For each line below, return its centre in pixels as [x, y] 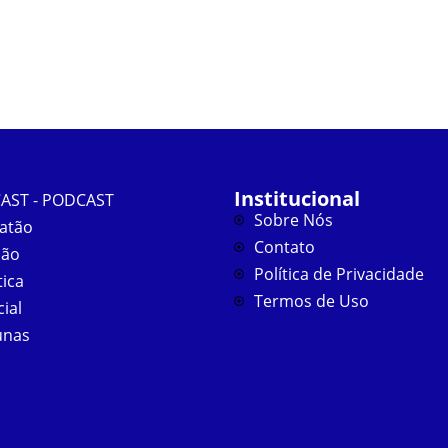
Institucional [297, 199]
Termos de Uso [311, 301]
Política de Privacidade [338, 274]
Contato [284, 247]
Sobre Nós [293, 220]
